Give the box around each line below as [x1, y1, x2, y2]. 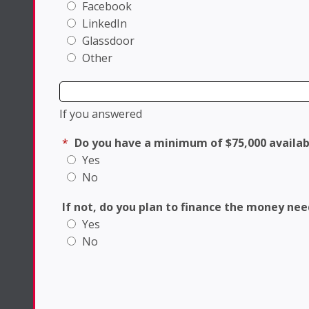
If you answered [59, 106, 142, 122]
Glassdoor [79, 33, 134, 49]
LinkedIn [79, 16, 127, 32]
